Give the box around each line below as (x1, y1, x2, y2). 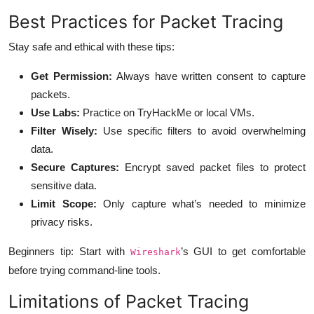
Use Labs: (31, 106, 80, 118)
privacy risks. (31, 215, 93, 228)
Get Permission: (31, 69, 112, 82)
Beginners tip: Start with (8, 245, 130, 257)
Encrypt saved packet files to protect (119, 161, 306, 173)
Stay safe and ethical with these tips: (8, 40, 175, 53)
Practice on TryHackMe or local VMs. (80, 106, 254, 118)
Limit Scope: (31, 197, 97, 210)
